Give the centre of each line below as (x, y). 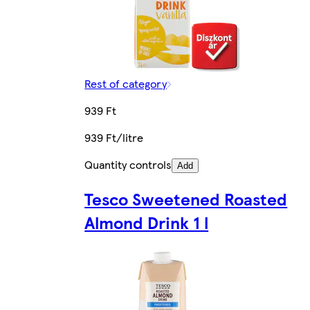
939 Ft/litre (114, 138)
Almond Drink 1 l (147, 222)
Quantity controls (128, 165)
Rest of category (126, 84)
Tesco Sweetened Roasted (186, 199)
